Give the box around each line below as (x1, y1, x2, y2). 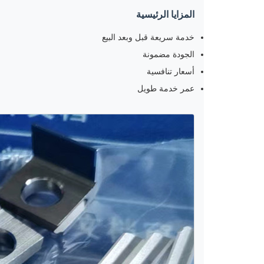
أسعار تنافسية (147, 67, 194, 77)
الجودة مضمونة (143, 49, 194, 60)
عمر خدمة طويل (137, 84, 194, 94)
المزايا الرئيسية (136, 9, 194, 20)
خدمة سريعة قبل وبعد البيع (102, 32, 194, 42)
